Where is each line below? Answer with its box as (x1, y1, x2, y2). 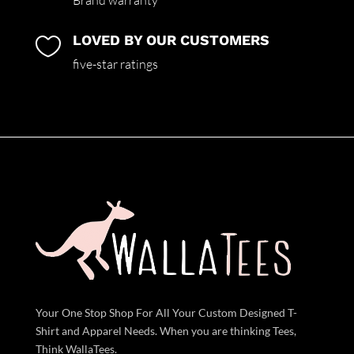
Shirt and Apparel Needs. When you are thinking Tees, (35, 324, 296, 338)
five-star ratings (72, 56, 158, 73)
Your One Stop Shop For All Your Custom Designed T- (35, 306, 297, 320)
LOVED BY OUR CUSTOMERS (72, 32, 269, 49)
